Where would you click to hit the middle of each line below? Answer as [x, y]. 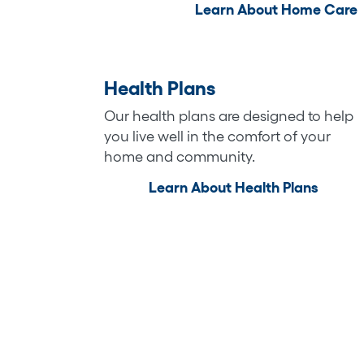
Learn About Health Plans [233, 187]
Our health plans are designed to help [229, 116]
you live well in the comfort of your [217, 136]
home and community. [180, 156]
